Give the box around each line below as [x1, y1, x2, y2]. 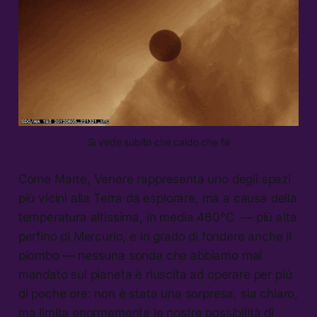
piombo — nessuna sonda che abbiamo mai [18, 248, 263, 263]
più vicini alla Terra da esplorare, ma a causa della [18, 191, 297, 206]
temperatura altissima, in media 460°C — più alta [18, 210, 297, 225]
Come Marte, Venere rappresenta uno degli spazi [18, 172, 291, 187]
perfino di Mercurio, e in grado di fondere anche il [18, 229, 292, 244]
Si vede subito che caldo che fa [87, 136, 230, 149]
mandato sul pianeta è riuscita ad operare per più [18, 267, 292, 282]
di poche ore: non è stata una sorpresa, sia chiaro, [18, 287, 299, 301]
